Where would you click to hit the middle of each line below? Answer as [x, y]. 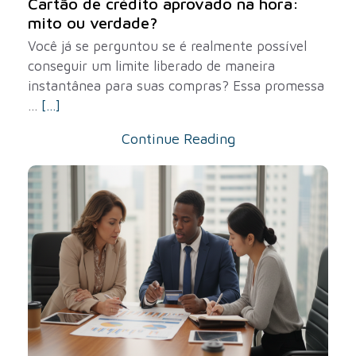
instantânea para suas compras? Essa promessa [176, 86]
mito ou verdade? [93, 23]
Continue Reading [178, 139]
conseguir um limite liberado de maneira [151, 66]
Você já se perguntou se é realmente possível [167, 46]
